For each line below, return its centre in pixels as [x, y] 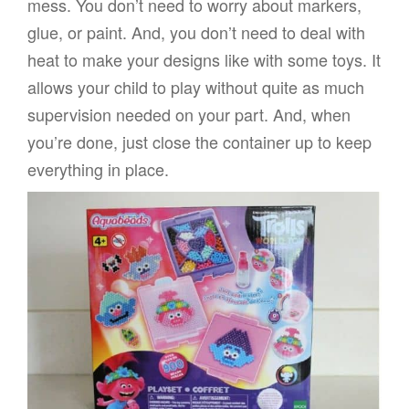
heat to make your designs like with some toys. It [204, 59]
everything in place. [100, 168]
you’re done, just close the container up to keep [199, 141]
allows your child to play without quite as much [196, 86]
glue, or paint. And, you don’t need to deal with [196, 31]
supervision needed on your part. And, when [189, 114]
